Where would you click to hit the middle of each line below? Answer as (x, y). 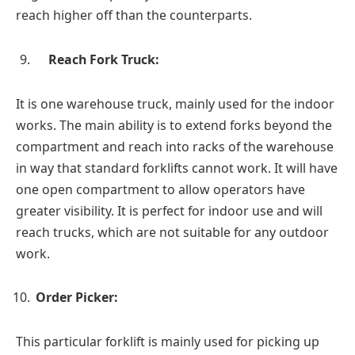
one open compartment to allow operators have (160, 189)
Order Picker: (77, 298)
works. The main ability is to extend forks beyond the (174, 125)
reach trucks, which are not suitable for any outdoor (172, 232)
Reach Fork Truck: (104, 59)
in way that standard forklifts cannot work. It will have (177, 168)
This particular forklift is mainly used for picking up (168, 341)
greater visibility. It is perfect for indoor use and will (169, 210)
